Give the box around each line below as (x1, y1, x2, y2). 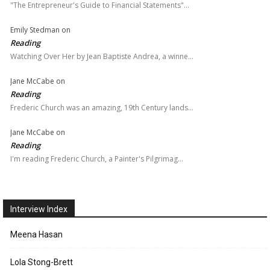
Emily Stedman (10, 25, 60, 36)
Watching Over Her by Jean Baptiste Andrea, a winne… (10, 51, 193, 62)
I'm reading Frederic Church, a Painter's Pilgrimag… (10, 154, 183, 165)
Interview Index (10, 204, 67, 215)
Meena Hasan (10, 230, 63, 240)
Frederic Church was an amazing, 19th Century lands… (10, 102, 193, 113)
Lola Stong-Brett (10, 257, 73, 268)
